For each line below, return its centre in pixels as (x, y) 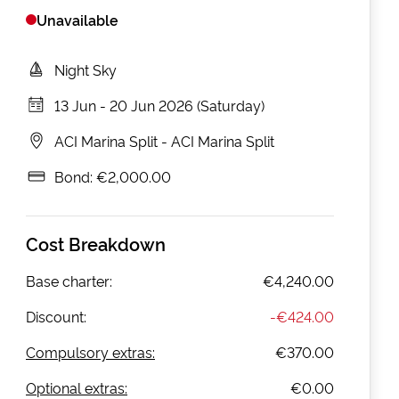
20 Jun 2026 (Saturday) (187, 105)
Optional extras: (77, 387)
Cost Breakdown (96, 243)
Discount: (56, 316)
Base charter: (69, 280)
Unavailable (77, 19)
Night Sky (85, 69)
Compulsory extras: (90, 351)
